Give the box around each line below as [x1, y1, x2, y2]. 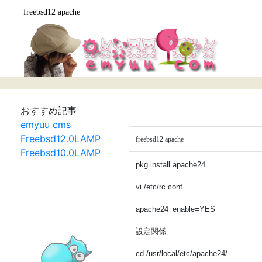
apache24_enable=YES [136, 205, 215, 213]
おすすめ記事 [20, 105, 77, 116]
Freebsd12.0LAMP [20, 133, 101, 144]
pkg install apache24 [136, 160, 205, 169]
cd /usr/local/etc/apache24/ [136, 249, 227, 258]
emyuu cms [20, 119, 71, 130]
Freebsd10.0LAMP [20, 147, 101, 158]
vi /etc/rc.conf [136, 182, 182, 191]
